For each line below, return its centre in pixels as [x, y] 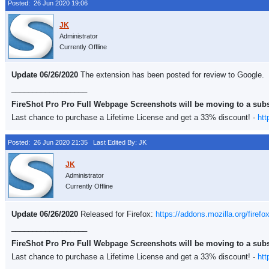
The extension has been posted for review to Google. [171, 75]
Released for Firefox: [117, 214]
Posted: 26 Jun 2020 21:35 [48, 142]
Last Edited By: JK [117, 142]
